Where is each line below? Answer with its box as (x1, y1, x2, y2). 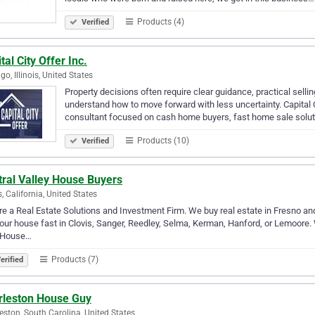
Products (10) (135, 135, 189, 146)
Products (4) (135, 16, 184, 27)
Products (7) (49, 254, 98, 264)
